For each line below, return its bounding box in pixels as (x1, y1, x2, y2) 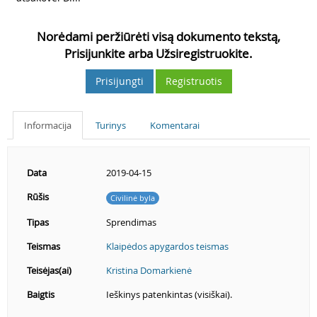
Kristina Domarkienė (106, 264, 192, 277)
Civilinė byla (110, 192, 155, 203)
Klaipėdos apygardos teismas (106, 240, 229, 253)
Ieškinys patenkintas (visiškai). (106, 288, 232, 301)
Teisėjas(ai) (27, 264, 71, 277)
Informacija (24, 119, 71, 132)
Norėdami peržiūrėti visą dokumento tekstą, (37, 28, 280, 45)
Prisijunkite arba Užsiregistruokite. (64, 45, 253, 62)
